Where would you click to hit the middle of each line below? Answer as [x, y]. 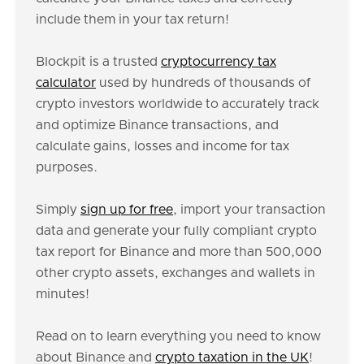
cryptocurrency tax [219, 62]
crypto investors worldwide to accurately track [178, 104]
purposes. [67, 167]
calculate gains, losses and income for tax [162, 146]
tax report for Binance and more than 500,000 [179, 252]
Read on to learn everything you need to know [178, 336]
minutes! [63, 294]
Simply [58, 210]
